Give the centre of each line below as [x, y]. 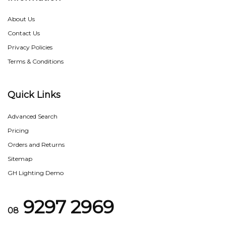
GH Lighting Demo [36, 173]
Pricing [18, 131]
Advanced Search [33, 117]
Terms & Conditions [36, 62]
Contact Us [24, 33]
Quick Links [34, 95]
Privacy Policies [30, 47]
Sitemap [20, 159]
